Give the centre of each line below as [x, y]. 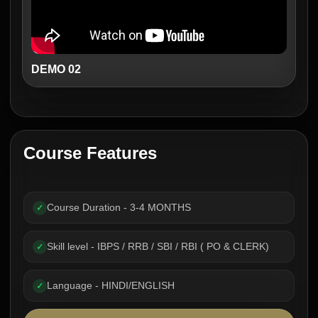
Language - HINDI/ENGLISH [111, 285]
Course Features [90, 153]
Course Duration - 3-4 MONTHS [119, 207]
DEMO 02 [56, 69]
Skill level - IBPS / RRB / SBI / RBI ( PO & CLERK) [158, 246]
